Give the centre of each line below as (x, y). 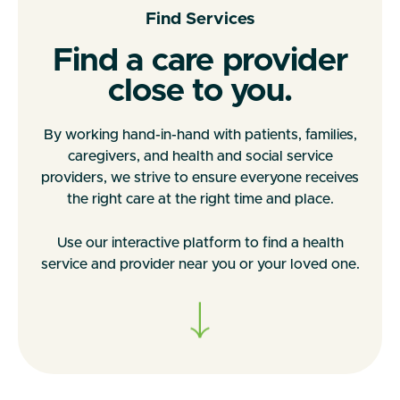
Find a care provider (200, 61)
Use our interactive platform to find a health (200, 243)
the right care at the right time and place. (200, 199)
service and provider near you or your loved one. (200, 264)
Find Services (200, 19)
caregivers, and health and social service (200, 156)
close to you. (200, 91)
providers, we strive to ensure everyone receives (200, 178)
